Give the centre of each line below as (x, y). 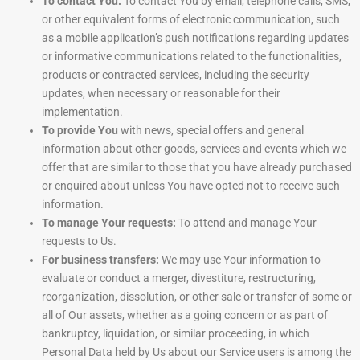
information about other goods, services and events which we (194, 149)
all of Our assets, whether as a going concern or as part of (185, 315)
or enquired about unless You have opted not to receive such (191, 186)
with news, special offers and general (211, 131)
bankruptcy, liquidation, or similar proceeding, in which (176, 334)
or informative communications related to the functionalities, (192, 57)
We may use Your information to (240, 260)
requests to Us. (79, 241)
